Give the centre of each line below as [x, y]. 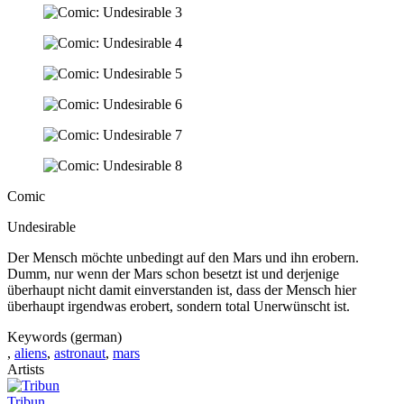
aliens [31, 353]
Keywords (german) [64, 337]
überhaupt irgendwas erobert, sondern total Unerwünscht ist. [179, 307]
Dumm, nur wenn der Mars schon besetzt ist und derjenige [173, 274]
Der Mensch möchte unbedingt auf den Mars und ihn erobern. [183, 258]
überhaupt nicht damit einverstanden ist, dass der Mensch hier [182, 290]
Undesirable [41, 227]
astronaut [80, 353]
